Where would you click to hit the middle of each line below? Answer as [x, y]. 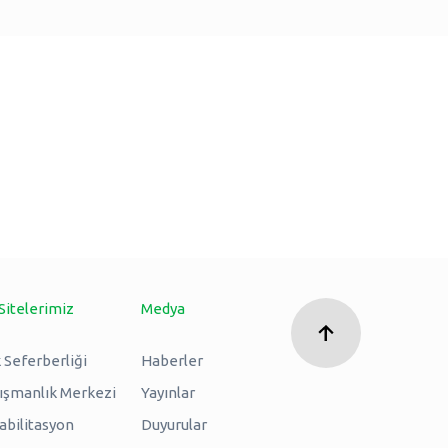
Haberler [171, 360]
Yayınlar [167, 392]
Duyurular [173, 424]
